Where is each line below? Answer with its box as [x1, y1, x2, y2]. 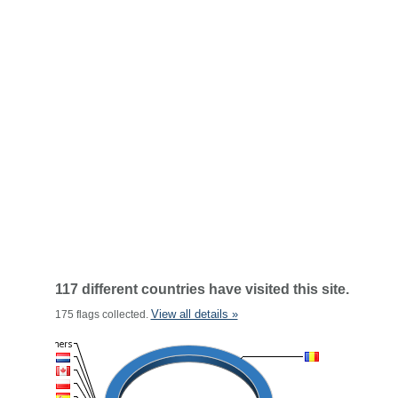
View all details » [150, 307, 238, 321]
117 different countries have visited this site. [54, 282, 349, 297]
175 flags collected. [54, 308, 151, 321]
